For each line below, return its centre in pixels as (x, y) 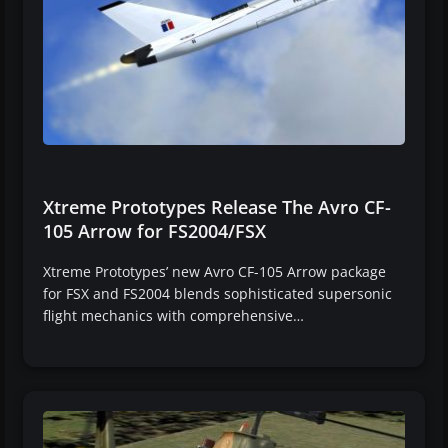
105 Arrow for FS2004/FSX (154, 230)
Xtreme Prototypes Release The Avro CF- (217, 206)
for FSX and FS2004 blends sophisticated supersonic (217, 293)
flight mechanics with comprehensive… (173, 315)
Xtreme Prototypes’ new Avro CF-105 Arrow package (214, 271)
